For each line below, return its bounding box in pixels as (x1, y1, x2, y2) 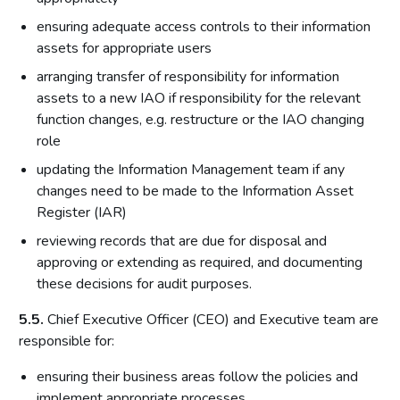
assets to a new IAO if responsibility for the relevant (37, 88, 361, 108)
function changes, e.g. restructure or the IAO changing (37, 110, 364, 129)
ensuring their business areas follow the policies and (37, 367, 358, 387)
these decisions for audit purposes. (37, 274, 252, 294)
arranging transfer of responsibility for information (37, 67, 339, 87)
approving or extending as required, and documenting (37, 253, 362, 272)
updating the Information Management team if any (37, 160, 345, 179)
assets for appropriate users (37, 38, 212, 58)
